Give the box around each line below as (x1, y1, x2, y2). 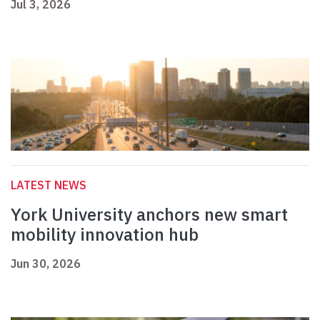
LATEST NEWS (11, 178, 86, 193)
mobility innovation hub (11, 223, 199, 246)
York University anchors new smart (11, 203, 288, 226)
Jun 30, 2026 (11, 256, 81, 271)
